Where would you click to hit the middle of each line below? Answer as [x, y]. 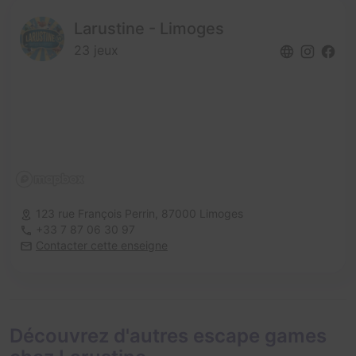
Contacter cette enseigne [102, 246]
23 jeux [96, 50]
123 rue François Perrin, [99, 214]
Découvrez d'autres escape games [168, 336]
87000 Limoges [202, 214]
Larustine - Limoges [149, 29]
